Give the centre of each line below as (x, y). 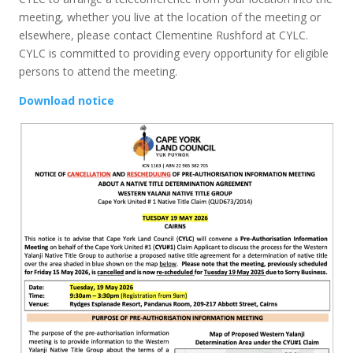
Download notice (67, 100)
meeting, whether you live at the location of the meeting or (170, 17)
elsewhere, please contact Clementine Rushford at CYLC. (164, 35)
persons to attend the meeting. (98, 71)
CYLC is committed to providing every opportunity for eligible (174, 53)
